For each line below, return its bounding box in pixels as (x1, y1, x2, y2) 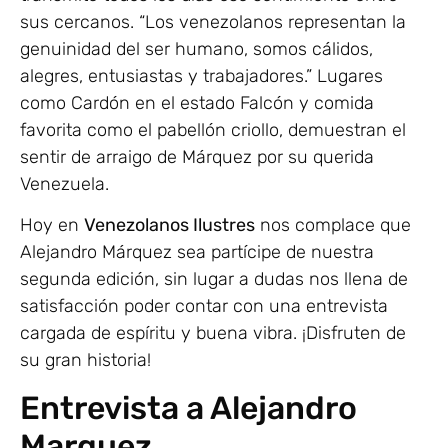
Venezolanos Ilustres (84, 214, 255, 237)
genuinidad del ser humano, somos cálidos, (20, 37, 373, 60)
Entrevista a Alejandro (20, 388, 357, 427)
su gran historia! (20, 349, 151, 372)
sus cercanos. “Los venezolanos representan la (20, 10, 406, 33)
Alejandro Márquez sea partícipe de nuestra (20, 241, 374, 264)
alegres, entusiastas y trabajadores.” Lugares (20, 64, 383, 87)
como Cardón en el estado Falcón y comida (20, 91, 374, 114)
